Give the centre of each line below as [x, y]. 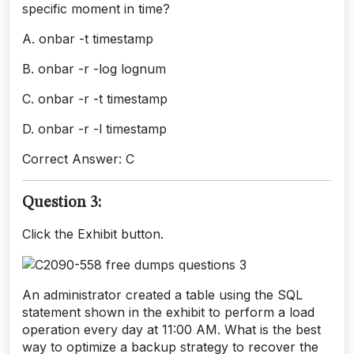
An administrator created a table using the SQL [162, 295]
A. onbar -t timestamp [88, 38]
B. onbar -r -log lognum [94, 68]
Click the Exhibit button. [93, 233]
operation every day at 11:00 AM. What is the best [171, 330]
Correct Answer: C [78, 158]
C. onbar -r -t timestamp [95, 98]
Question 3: [62, 203]
